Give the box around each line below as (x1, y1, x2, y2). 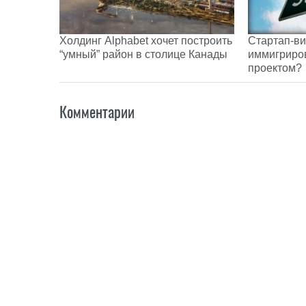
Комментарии (59, 101, 135, 122)
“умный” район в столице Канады (59, 48, 227, 60)
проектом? (248, 61, 302, 74)
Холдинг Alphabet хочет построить (59, 34, 232, 46)
